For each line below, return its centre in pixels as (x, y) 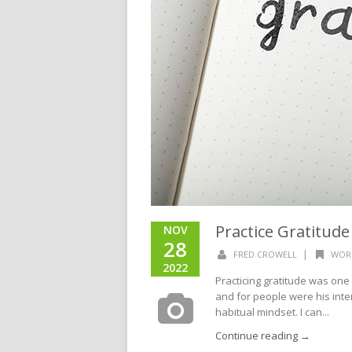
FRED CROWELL (265, 254)
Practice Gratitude (282, 231)
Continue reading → (263, 335)
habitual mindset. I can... (272, 312)
